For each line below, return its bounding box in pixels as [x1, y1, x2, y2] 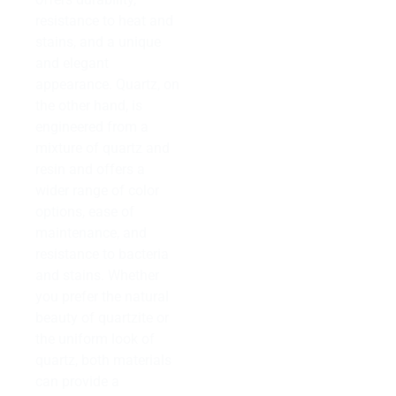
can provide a [35, 372, 119, 390]
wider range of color [35, 181, 159, 199]
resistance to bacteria [35, 245, 169, 263]
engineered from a [35, 118, 148, 135]
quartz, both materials [35, 351, 171, 369]
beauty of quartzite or [35, 308, 169, 326]
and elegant [35, 54, 109, 72]
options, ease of [35, 202, 134, 220]
